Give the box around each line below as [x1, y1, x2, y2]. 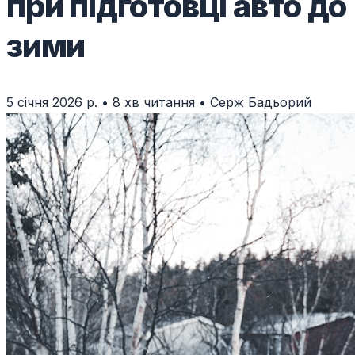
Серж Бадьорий [210, 94, 311, 111]
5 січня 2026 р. [6, 94, 97, 111]
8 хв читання [113, 94, 195, 111]
